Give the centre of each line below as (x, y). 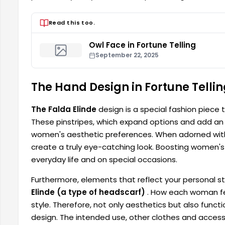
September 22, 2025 (127, 55)
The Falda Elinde (64, 109)
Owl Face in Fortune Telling (143, 45)
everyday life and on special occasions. (104, 160)
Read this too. (72, 23)
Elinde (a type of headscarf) (88, 192)
